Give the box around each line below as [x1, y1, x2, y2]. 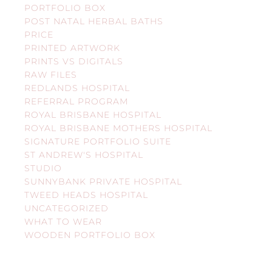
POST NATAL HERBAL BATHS [24, 15, 163, 27]
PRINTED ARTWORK [24, 42, 120, 53]
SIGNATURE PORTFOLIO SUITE [24, 135, 171, 147]
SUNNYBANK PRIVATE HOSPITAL [24, 175, 182, 187]
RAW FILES [24, 69, 77, 80]
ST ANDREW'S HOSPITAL [24, 149, 143, 160]
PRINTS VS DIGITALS [24, 55, 123, 67]
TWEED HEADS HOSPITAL [24, 189, 148, 200]
